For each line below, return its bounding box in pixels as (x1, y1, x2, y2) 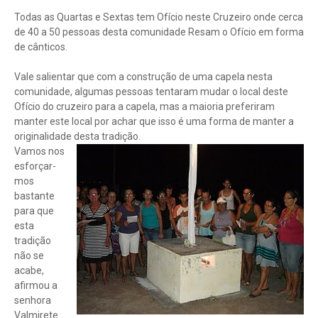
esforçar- (14, 160, 56, 172)
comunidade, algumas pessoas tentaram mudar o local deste (14, 86, 288, 97)
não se (14, 250, 44, 261)
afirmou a (14, 280, 57, 291)
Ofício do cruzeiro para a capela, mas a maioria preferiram (14, 101, 275, 112)
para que (14, 205, 54, 216)
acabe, (14, 265, 44, 276)
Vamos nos (14, 146, 65, 157)
